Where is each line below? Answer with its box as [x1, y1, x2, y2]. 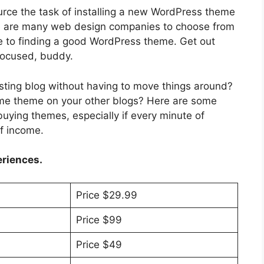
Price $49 [75, 238, 122, 250]
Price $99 [75, 213, 122, 226]
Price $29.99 [75, 189, 137, 201]
